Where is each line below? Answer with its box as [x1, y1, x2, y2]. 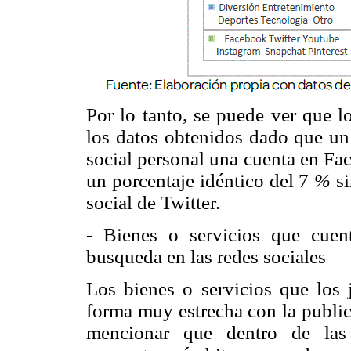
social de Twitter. [86, 191, 220, 213]
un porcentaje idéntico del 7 [86, 169, 315, 191]
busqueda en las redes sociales [86, 245, 326, 267]
